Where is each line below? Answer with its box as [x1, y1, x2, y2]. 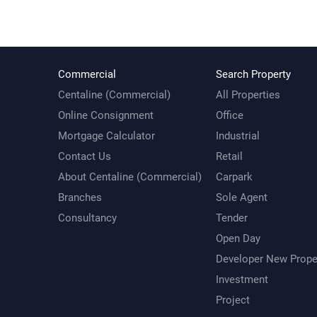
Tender [216, 212, 248, 224]
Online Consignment [58, 109, 154, 122]
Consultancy [58, 212, 117, 224]
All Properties [216, 88, 280, 101]
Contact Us [58, 150, 111, 163]
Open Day [216, 232, 260, 245]
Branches [58, 191, 102, 204]
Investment [216, 273, 268, 286]
